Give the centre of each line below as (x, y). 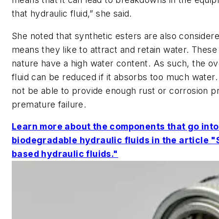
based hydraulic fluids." (65, 154)
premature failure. (49, 104)
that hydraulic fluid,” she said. (72, 14)
